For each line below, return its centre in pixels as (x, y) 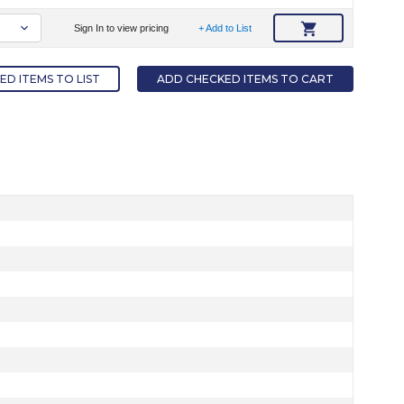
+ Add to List (225, 28)
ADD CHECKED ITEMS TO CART (245, 79)
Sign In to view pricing (121, 28)
